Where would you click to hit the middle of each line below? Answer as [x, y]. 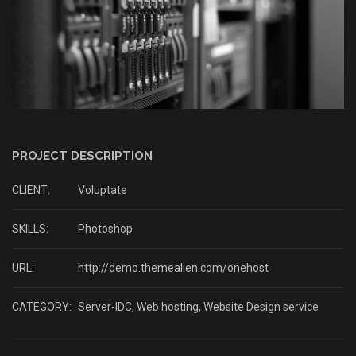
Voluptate [101, 190]
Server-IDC [105, 306]
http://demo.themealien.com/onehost [172, 267]
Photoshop [104, 228]
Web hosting [168, 306]
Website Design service [261, 306]
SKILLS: [30, 228]
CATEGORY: [42, 306]
